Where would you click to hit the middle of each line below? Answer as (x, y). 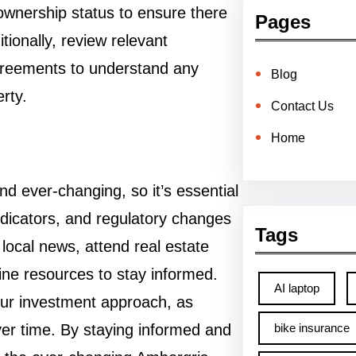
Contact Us (302, 106)
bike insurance (311, 328)
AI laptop (296, 288)
